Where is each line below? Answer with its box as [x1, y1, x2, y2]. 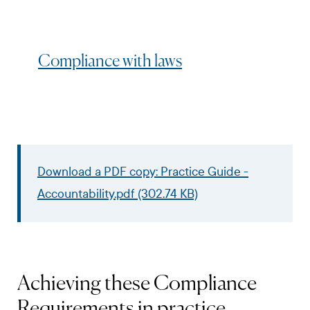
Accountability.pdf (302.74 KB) [37, 186, 198, 201]
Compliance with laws [38, 53, 182, 70]
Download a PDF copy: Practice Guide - [37, 164, 248, 179]
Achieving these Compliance [17, 273, 257, 295]
